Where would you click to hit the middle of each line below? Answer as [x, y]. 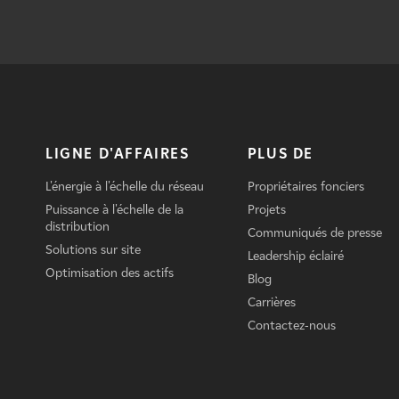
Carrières [271, 302]
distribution [77, 226]
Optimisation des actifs [109, 273]
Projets [266, 209]
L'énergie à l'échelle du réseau [124, 186]
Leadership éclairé [295, 256]
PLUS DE [281, 153]
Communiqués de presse [314, 232]
